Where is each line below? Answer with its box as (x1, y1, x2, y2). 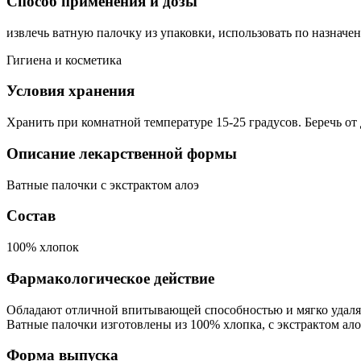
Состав (6, 207, 56, 225)
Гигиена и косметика (6, 52, 122, 67)
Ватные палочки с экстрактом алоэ (6, 177, 199, 192)
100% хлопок (6, 240, 79, 255)
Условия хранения (6, 82, 135, 100)
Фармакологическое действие (6, 269, 214, 287)
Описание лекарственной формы (6, 144, 237, 162)
